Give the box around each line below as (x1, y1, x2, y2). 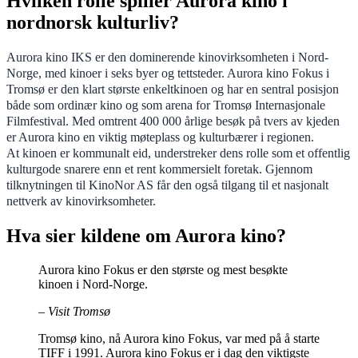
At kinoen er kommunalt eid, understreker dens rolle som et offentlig (6, 145, 350, 161)
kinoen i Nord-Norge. (38, 276, 148, 291)
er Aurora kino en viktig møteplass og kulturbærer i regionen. (6, 129, 314, 145)
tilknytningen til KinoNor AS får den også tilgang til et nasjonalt (6, 177, 328, 193)
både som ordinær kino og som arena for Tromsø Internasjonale (6, 97, 325, 113)
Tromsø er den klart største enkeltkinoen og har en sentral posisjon (6, 81, 339, 97)
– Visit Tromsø (38, 304, 110, 318)
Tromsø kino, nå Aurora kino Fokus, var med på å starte (38, 331, 320, 345)
